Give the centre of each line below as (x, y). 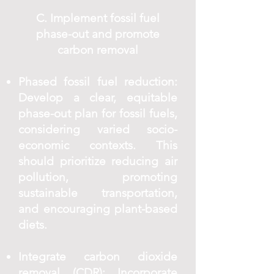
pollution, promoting (98, 177)
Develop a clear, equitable (98, 98)
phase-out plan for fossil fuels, (98, 113)
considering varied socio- (98, 129)
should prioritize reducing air (98, 161)
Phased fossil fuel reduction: (98, 82)
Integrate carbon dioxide (98, 257)
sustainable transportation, (98, 193)
